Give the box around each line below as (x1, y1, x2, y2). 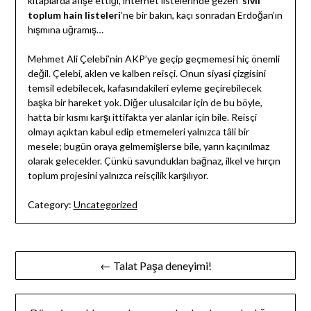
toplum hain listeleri (27, 9, 121, 22)
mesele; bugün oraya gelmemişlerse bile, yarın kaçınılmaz (27, 140, 269, 153)
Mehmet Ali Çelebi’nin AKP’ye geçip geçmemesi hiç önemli (27, 53, 280, 65)
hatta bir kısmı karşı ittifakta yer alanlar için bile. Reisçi (27, 111, 257, 124)
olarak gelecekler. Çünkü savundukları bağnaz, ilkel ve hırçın (27, 155, 280, 167)
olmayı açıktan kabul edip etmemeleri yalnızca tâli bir (27, 126, 249, 138)
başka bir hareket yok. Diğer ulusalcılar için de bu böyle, (27, 96, 262, 109)
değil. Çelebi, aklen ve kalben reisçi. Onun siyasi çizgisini (27, 67, 266, 80)
